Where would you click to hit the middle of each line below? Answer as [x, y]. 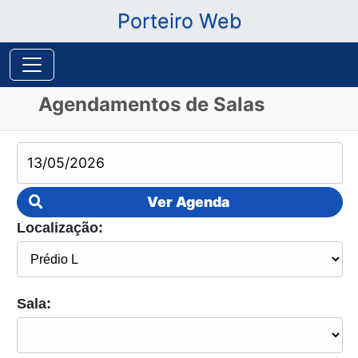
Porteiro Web [179, 21]
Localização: [60, 228]
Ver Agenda [189, 202]
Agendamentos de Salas [151, 104]
